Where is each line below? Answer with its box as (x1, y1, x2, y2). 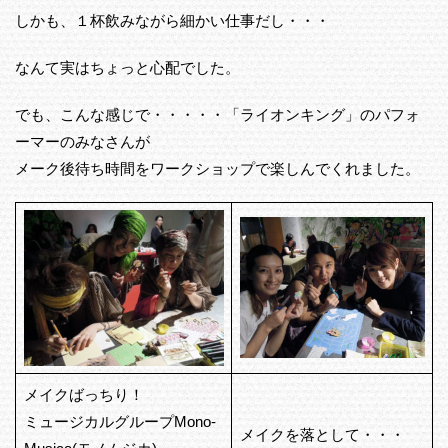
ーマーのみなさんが (15, 133, 150, 151)
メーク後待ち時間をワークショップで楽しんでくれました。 (15, 160, 420, 178)
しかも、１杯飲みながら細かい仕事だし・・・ (15, 12, 330, 30)
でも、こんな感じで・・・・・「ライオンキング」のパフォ (15, 106, 420, 124)
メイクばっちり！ (23, 386, 144, 404)
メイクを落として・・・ (239, 426, 405, 444)
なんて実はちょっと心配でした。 (15, 59, 240, 77)
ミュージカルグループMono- (23, 413, 216, 431)
